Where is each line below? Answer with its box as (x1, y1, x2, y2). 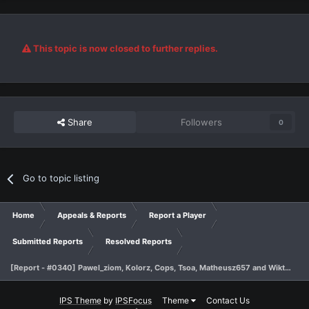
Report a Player (149, 210, 206, 221)
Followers (181, 117, 223, 128)
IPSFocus (115, 295, 152, 306)
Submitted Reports (12, 237, 83, 247)
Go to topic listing (23, 172, 100, 184)
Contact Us (206, 295, 250, 306)
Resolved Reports (106, 237, 172, 247)
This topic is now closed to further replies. (31, 43, 218, 54)
